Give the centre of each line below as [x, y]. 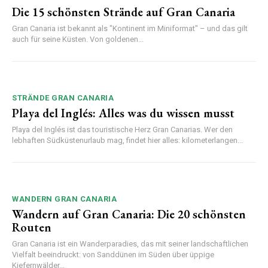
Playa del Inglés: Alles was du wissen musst [123, 113]
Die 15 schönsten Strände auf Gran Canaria [124, 12]
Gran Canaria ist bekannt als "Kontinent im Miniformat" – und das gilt [130, 28]
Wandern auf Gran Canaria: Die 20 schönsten [129, 214]
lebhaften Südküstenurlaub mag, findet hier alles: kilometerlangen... [127, 140]
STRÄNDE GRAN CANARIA [63, 98]
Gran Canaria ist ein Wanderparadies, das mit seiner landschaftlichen [130, 243]
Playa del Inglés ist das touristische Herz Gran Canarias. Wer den [122, 129]
